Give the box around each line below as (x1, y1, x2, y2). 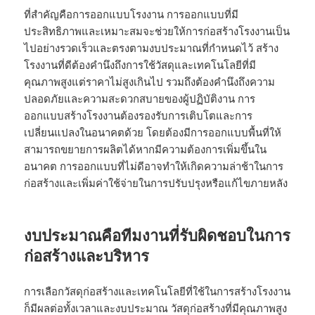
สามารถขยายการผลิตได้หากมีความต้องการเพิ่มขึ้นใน (24, 141, 267, 156)
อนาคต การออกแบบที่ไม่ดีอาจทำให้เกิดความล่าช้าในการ (24, 158, 284, 173)
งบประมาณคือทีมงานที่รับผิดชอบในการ (24, 224, 291, 245)
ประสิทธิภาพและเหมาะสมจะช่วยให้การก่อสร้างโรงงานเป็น (24, 23, 290, 38)
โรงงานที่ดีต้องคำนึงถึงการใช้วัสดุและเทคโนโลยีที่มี (24, 57, 257, 72)
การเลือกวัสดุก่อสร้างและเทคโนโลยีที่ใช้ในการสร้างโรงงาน (24, 283, 291, 298)
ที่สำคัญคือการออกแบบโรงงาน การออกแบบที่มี (24, 6, 239, 21)
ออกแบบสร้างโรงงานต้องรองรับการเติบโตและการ (24, 108, 253, 122)
